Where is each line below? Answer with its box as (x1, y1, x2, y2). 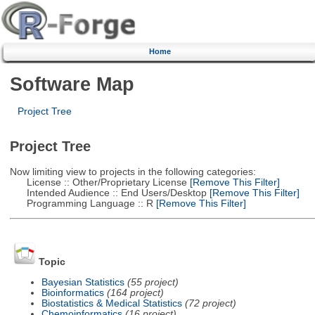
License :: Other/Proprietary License (9, 176, 187, 188)
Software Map (9, 72, 134, 95)
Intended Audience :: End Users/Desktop (9, 187, 207, 198)
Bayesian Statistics (41, 276, 124, 288)
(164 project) (106, 287, 164, 298)
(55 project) (127, 276, 179, 288)
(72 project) (184, 297, 236, 309)
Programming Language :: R (9, 198, 153, 209)
